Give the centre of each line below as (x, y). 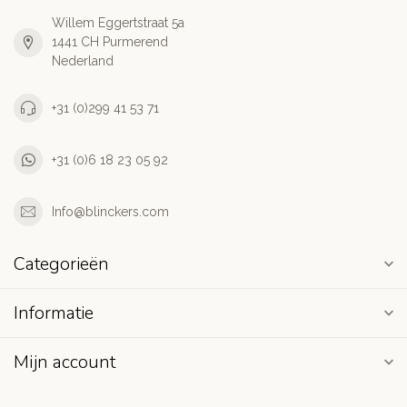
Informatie (54, 313)
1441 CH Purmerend (110, 42)
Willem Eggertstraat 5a (118, 23)
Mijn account (65, 362)
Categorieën (61, 264)
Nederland (83, 61)
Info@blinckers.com (110, 211)
